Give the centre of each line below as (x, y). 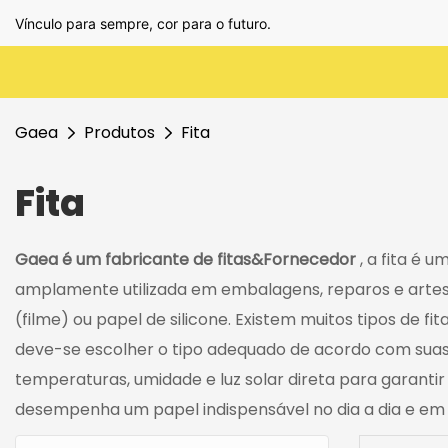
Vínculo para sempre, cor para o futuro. (143, 23)
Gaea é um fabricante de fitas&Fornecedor (187, 259)
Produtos (119, 132)
